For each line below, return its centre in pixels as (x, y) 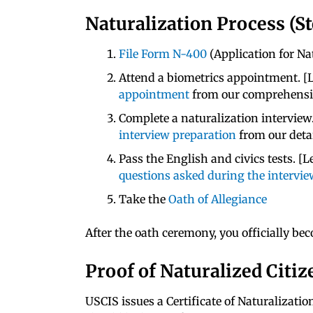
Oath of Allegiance (218, 199)
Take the (144, 199)
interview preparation (177, 134)
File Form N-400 (163, 53)
